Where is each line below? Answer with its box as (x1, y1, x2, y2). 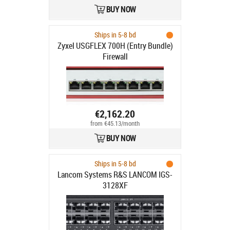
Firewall (102, 51, 128, 62)
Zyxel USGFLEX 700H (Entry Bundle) (57, 40, 173, 51)
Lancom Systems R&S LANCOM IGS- (57, 169, 172, 180)
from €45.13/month (90, 119, 140, 128)
